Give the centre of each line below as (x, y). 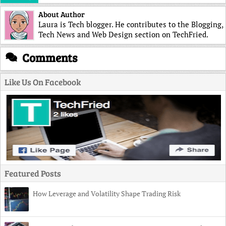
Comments (50, 57)
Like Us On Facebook (43, 82)
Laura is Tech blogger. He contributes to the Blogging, (131, 24)
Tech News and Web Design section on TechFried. (123, 34)
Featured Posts (33, 173)
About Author (62, 14)
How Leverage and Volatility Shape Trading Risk (107, 193)
